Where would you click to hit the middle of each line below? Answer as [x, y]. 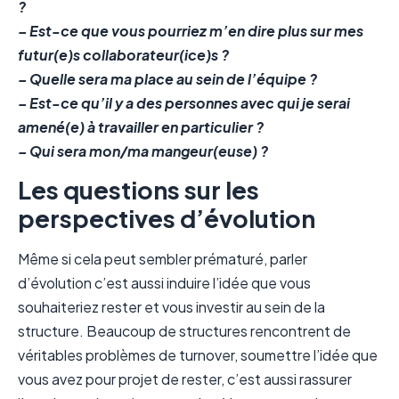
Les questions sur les [138, 190]
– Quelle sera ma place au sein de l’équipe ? [167, 78]
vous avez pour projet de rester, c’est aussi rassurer [185, 379]
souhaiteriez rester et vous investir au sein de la [171, 307]
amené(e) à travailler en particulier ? [141, 126]
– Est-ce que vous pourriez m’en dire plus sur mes [191, 30]
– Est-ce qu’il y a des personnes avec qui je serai [184, 102]
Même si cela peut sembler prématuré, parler [163, 259]
